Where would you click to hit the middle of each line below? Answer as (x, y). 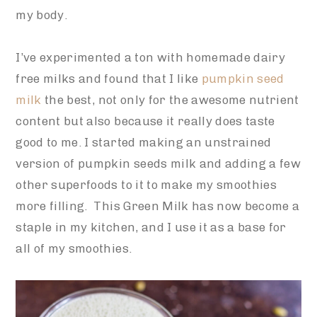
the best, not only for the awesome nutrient (170, 99)
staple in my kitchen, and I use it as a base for (151, 227)
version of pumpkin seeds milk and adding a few (158, 163)
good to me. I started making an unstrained (144, 142)
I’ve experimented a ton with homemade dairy (151, 57)
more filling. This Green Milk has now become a (158, 206)
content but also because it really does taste (145, 121)
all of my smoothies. (74, 248)
